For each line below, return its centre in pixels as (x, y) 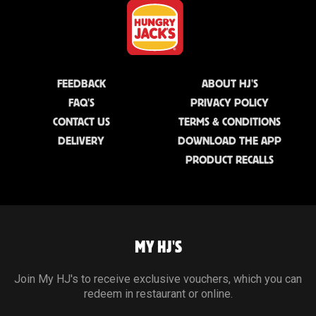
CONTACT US (81, 122)
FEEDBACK (81, 84)
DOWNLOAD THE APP (230, 141)
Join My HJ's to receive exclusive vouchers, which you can (158, 279)
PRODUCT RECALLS (230, 160)
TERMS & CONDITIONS (230, 122)
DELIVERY (81, 141)
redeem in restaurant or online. (158, 294)
